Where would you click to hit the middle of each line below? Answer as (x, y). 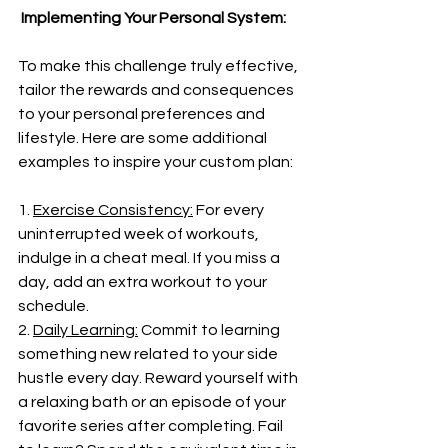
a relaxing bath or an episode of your (153, 402)
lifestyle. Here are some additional (144, 138)
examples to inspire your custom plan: (155, 162)
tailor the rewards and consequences (157, 90)
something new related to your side (149, 354)
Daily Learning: (85, 330)
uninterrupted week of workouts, (140, 234)
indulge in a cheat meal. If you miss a (150, 258)
